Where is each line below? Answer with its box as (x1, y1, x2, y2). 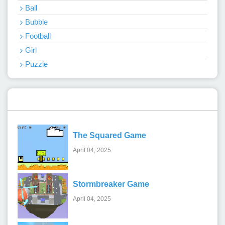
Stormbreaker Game (73, 180, 149, 189)
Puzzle (25, 59, 48, 68)
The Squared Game (73, 131, 146, 140)
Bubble (25, 17, 48, 26)
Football (25, 31, 51, 40)
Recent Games (18, 93, 87, 104)
